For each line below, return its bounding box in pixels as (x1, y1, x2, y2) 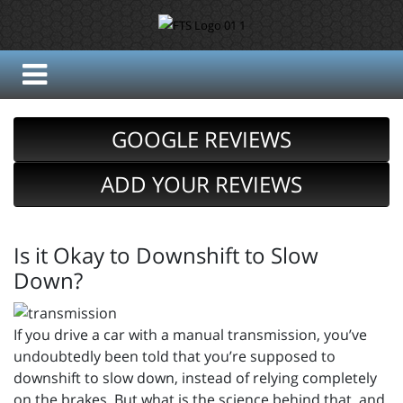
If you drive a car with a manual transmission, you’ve (13, 325, 367, 345)
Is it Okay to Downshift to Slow (13, 240, 318, 271)
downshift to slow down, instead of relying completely (13, 368, 377, 389)
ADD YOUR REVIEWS (101, 169, 302, 200)
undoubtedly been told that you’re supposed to (13, 346, 336, 367)
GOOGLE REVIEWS (112, 124, 291, 155)
